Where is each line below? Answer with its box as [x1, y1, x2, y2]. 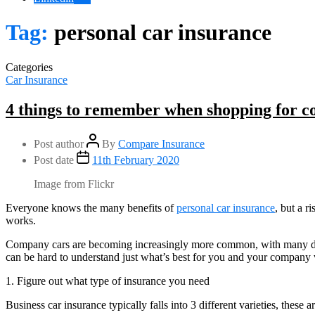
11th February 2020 [92, 153, 179, 166]
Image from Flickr [34, 177, 114, 190]
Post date [34, 153, 74, 166]
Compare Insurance [118, 137, 205, 150]
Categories [6, 60, 53, 73]
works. [6, 214, 36, 226]
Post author [34, 137, 84, 150]
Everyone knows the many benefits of [6, 201, 176, 214]
